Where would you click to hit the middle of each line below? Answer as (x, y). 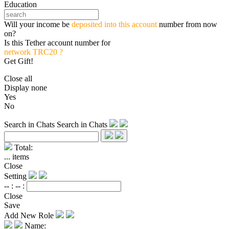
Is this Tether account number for (57, 43)
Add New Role (30, 216)
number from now (187, 25)
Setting (16, 176)
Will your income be (38, 25)
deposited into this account (114, 25)
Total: (24, 148)
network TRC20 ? (33, 52)
